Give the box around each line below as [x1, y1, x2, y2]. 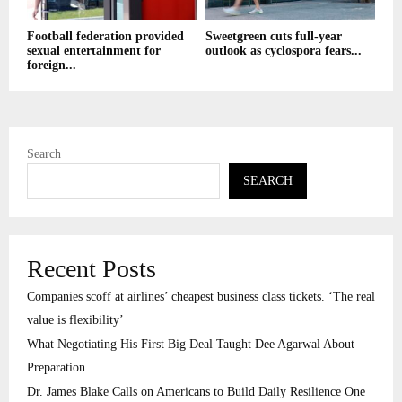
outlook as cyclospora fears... [205, 44, 362, 58]
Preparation [27, 361, 85, 375]
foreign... [27, 58, 76, 73]
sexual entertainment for [27, 44, 161, 58]
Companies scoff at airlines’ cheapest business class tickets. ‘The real [27, 290, 375, 304]
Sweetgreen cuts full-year [205, 30, 342, 44]
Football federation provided [27, 30, 184, 44]
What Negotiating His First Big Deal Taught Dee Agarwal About [27, 337, 354, 352]
